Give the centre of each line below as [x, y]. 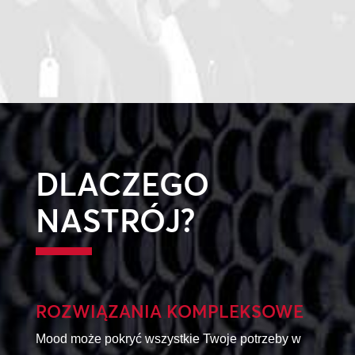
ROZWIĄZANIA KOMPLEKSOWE [169, 311]
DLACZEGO [122, 184]
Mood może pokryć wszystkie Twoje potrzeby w [168, 338]
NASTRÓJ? [115, 220]
